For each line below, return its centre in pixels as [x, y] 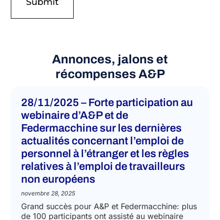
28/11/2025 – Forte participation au [107, 137]
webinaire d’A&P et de [74, 150]
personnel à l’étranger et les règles [105, 188]
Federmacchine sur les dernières [101, 163]
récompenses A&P [110, 108]
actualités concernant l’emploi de [102, 175]
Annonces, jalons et [110, 93]
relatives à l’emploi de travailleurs [103, 201]
